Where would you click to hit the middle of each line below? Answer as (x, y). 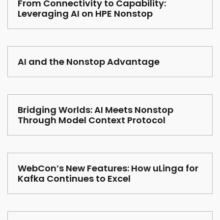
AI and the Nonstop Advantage (89, 62)
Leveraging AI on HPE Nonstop (85, 14)
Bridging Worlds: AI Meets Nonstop (96, 110)
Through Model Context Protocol (92, 120)
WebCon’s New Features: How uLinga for (108, 168)
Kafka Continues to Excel (74, 179)
